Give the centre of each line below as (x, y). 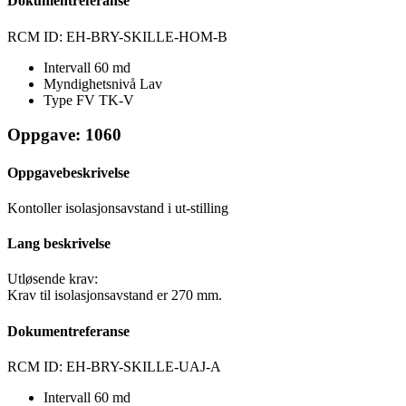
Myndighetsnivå (92, 83)
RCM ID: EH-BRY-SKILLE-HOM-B (117, 36)
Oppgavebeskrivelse (68, 172)
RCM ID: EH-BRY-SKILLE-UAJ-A (114, 366)
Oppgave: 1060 (64, 135)
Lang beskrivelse (59, 244)
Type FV (71, 100)
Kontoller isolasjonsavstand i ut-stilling (118, 208)
